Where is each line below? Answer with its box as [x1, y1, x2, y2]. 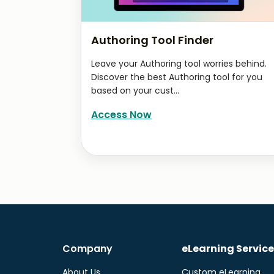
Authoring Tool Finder [91, 32, 213, 48]
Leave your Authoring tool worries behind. [91, 57, 267, 70]
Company [62, 241, 113, 256]
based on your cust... [91, 84, 179, 97]
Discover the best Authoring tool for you [91, 71, 262, 83]
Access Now [91, 108, 152, 122]
